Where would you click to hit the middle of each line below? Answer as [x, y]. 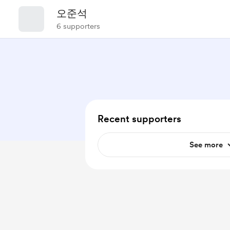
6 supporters [78, 26]
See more [206, 145]
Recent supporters [139, 119]
